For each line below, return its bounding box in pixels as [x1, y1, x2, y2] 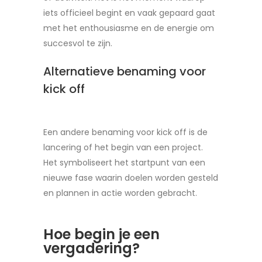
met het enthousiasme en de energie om [43, 22, 214, 34]
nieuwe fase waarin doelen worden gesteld [43, 172, 218, 184]
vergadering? [43, 239, 140, 258]
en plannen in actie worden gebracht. [43, 187, 197, 199]
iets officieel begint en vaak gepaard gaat [43, 7, 215, 19]
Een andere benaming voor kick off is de [43, 126, 208, 138]
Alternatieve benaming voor [43, 63, 206, 80]
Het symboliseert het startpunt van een [43, 157, 205, 168]
